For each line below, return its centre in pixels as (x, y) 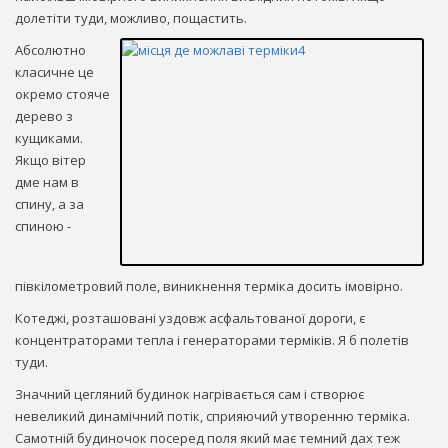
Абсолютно (50, 49)
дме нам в (47, 181)
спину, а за (49, 203)
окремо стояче (62, 93)
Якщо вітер (50, 159)
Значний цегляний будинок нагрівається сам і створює (189, 393)
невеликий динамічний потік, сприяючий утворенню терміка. (212, 415)
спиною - (43, 225)
